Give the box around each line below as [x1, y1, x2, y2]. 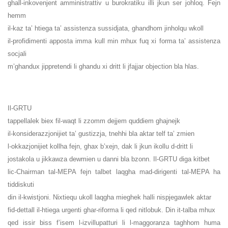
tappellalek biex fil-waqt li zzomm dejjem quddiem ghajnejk [8, 117, 180, 125]
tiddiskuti [8, 181, 34, 189]
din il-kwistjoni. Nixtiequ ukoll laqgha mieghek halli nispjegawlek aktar [8, 193, 211, 202]
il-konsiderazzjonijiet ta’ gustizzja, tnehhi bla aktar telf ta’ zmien [8, 130, 194, 138]
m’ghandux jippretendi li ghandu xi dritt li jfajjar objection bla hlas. [8, 63, 199, 71]
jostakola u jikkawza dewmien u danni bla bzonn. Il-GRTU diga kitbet [8, 155, 210, 163]
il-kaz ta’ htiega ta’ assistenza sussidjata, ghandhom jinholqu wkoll [8, 24, 204, 33]
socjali [8, 50, 26, 58]
